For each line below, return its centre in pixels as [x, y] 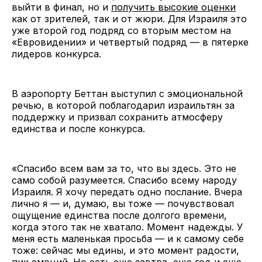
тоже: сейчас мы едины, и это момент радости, [125, 250]
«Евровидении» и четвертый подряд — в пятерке [130, 42]
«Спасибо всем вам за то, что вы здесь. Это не [124, 168]
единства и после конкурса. [80, 128]
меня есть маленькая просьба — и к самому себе [128, 238]
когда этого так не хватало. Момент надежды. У [127, 227]
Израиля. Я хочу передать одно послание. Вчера [127, 192]
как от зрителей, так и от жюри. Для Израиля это [129, 18]
